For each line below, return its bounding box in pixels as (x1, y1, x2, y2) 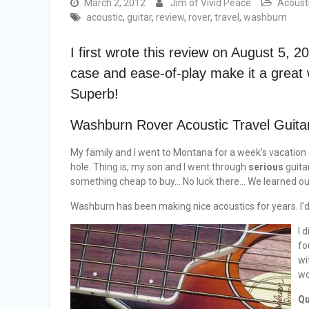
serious (248, 161, 283, 172)
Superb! (70, 86, 119, 101)
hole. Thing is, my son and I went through (70, 161, 248, 172)
